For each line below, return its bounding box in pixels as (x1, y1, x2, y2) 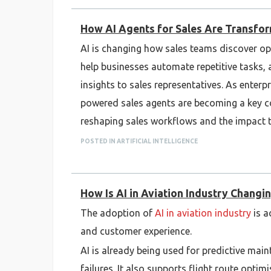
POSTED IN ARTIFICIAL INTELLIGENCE (80, 138, 198, 145)
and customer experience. (80, 226, 192, 237)
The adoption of (80, 207, 155, 218)
